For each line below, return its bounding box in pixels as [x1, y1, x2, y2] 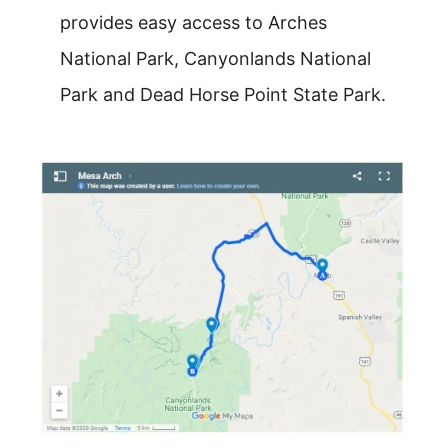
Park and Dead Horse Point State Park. [60, 83, 386, 105]
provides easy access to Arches [60, 11, 327, 33]
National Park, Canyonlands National [60, 47, 371, 69]
